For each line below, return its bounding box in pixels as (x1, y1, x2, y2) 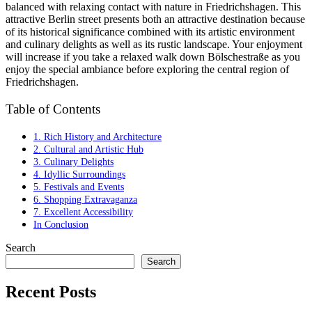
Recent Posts (6, 283, 96, 302)
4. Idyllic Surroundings (33, 169, 125, 180)
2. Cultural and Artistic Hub (33, 143, 143, 155)
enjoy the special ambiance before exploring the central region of (6, 63, 289, 76)
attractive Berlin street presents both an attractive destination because (6, 13, 305, 26)
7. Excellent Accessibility (33, 206, 133, 218)
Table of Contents (6, 102, 100, 117)
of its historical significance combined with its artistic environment (6, 26, 295, 38)
